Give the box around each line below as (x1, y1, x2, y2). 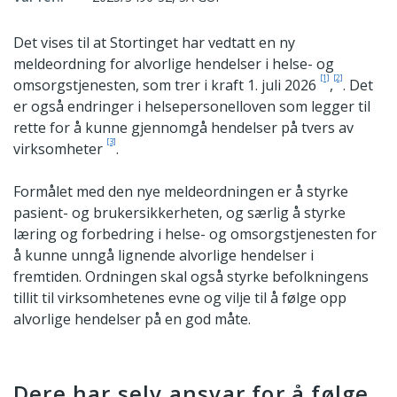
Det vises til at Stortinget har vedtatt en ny (13, 32, 295, 52)
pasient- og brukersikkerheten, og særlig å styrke (13, 202, 346, 222)
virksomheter (13, 138, 106, 159)
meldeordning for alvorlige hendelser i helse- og (13, 53, 334, 74)
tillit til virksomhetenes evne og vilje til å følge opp (13, 287, 346, 307)
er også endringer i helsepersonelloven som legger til (13, 96, 370, 116)
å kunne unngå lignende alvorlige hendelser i (13, 245, 314, 265)
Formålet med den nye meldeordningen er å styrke (13, 181, 348, 201)
